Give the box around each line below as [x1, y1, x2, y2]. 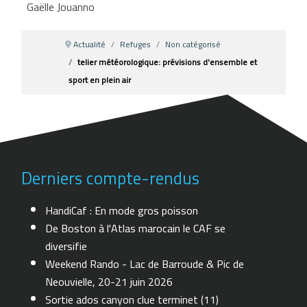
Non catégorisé [165, 36, 221, 52]
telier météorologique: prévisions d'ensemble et [77, 53, 258, 70]
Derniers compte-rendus [21, 162, 200, 195]
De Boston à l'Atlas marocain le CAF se [45, 218, 226, 239]
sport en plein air [69, 71, 132, 88]
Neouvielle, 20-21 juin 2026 [45, 271, 173, 293]
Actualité [73, 36, 106, 52]
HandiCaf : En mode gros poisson [45, 200, 199, 221]
